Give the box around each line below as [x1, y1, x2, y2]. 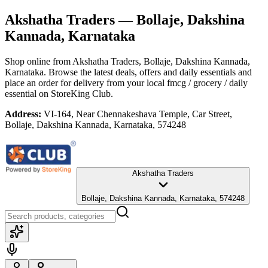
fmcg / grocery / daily [167, 77, 248, 88]
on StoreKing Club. [36, 88, 113, 99]
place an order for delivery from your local [5, 77, 165, 88]
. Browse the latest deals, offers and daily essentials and [44, 66, 252, 77]
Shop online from [5, 56, 72, 66]
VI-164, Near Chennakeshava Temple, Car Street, [44, 108, 232, 119]
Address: [5, 108, 41, 119]
